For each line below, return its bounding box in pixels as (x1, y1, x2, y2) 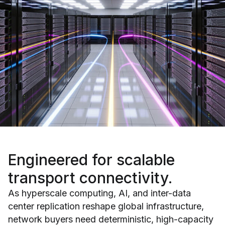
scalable (117, 150, 175, 169)
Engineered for (8, 150, 117, 169)
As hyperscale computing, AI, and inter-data (8, 187, 191, 198)
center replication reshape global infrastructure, (8, 200, 204, 211)
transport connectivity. (8, 168, 172, 187)
